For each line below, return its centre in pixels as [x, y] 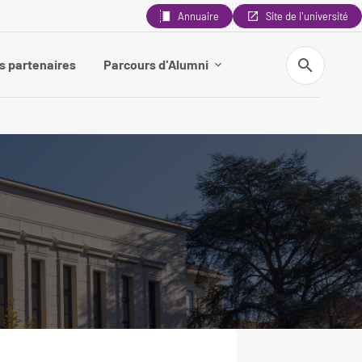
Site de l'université [307, 16]
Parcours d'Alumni [156, 64]
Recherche [311, 52]
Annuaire [198, 16]
